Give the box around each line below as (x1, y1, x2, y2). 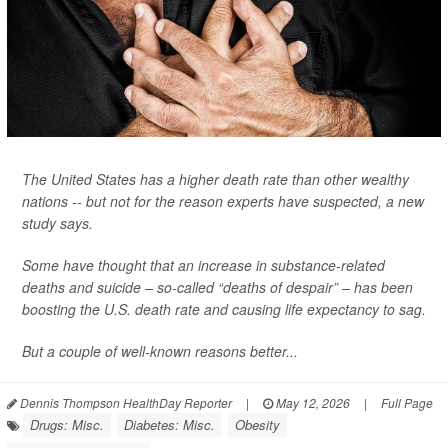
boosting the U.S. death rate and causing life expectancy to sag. (22, 298, 426, 319)
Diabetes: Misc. (124, 414, 215, 434)
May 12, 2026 (273, 393, 350, 411)
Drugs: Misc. (30, 414, 104, 434)
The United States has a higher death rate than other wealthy (22, 168, 409, 189)
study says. (22, 212, 93, 233)
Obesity (235, 414, 280, 434)
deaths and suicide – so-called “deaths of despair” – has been (22, 276, 413, 297)
